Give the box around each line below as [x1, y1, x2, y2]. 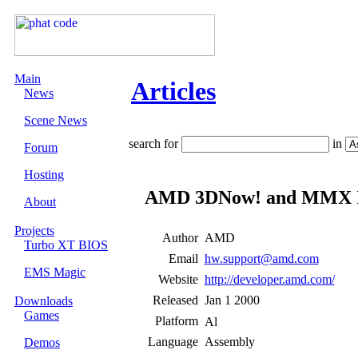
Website [157, 272, 198, 286]
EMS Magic [24, 265, 86, 279]
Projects [14, 224, 54, 237]
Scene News [24, 113, 87, 127]
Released [152, 293, 198, 307]
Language [147, 335, 198, 348]
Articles [131, 77, 216, 105]
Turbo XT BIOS [24, 238, 108, 252]
